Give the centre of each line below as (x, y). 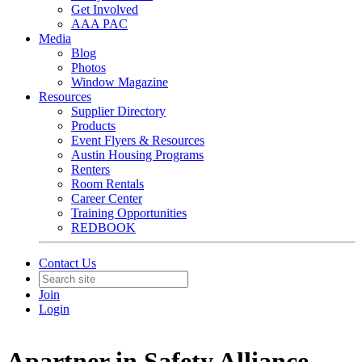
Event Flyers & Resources (138, 140)
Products (93, 126)
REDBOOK (103, 227)
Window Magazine (120, 82)
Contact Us (67, 263)
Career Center (107, 198)
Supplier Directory (118, 111)
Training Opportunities (129, 213)
